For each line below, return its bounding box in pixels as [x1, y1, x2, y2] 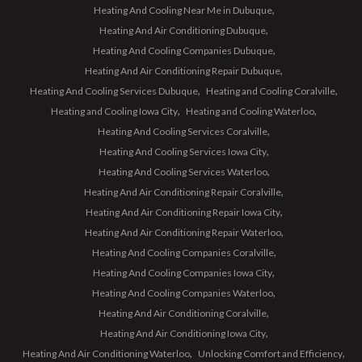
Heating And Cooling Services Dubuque [30, 85, 198, 97]
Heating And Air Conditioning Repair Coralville [84, 186, 281, 198]
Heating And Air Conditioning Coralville [99, 307, 267, 319]
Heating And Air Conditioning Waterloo [23, 347, 190, 360]
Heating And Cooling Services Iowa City [99, 145, 267, 158]
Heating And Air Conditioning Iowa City [99, 327, 266, 339]
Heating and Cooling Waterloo [186, 105, 314, 117]
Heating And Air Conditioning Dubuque [99, 24, 266, 36]
